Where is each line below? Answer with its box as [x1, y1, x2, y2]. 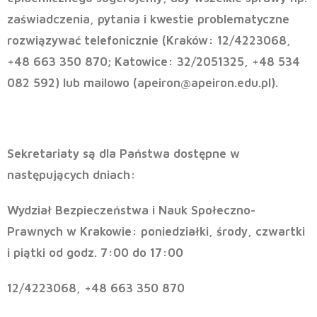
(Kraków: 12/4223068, [158, 33, 291, 48]
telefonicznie [81, 33, 158, 48]
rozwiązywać [7, 33, 81, 48]
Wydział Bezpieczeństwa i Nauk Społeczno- [7, 203, 255, 218]
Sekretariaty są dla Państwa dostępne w [7, 146, 240, 161]
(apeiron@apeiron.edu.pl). [129, 76, 278, 91]
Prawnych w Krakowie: [7, 224, 137, 239]
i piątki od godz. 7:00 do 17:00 [7, 246, 183, 260]
